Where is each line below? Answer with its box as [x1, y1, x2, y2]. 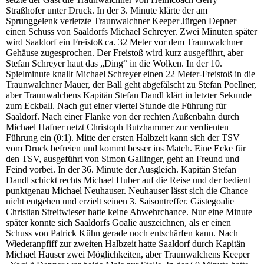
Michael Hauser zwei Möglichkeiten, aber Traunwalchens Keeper [6, 249, 250, 260]
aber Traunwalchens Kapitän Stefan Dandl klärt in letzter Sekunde [6, 90, 252, 101]
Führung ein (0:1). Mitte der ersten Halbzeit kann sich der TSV [6, 133, 240, 143]
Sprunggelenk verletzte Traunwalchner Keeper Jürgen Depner [6, 16, 236, 27]
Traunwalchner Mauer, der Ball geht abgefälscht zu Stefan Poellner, [6, 80, 256, 90]
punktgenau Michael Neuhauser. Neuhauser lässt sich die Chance [6, 186, 248, 196]
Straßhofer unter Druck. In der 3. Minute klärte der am [6, 5, 207, 16]
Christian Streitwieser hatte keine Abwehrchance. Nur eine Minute [6, 207, 252, 217]
